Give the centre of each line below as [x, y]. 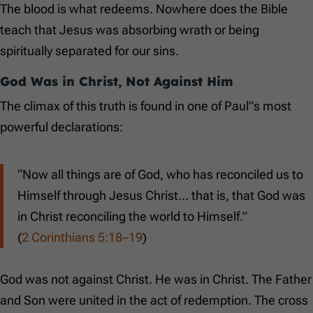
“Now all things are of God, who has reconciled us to [160, 175]
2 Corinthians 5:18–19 [82, 238]
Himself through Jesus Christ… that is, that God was [161, 196]
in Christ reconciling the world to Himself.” [132, 217]
